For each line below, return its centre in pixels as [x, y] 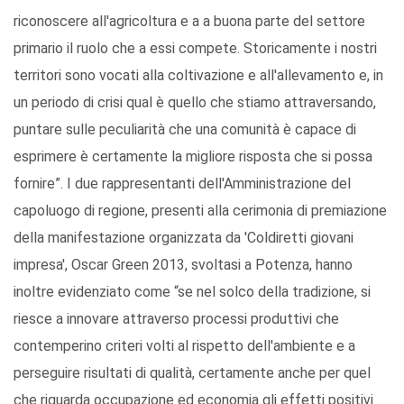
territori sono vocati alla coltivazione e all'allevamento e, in [198, 76]
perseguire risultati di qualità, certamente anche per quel [192, 373]
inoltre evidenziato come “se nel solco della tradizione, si [192, 292]
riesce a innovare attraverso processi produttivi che [176, 319]
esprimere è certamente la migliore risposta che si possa [193, 157]
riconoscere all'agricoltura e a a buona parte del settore [189, 22]
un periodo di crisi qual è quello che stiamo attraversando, [195, 103]
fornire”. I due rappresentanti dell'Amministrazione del [182, 184]
